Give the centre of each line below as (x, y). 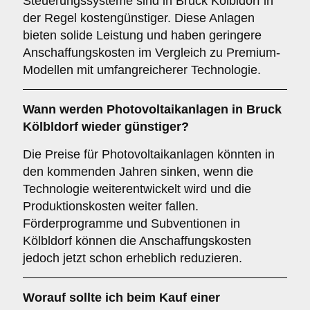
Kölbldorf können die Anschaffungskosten (137, 241)
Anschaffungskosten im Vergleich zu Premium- (152, 53)
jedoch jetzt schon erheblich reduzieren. (133, 258)
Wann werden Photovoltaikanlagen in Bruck (152, 109)
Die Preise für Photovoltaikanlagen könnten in (149, 154)
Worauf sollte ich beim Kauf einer (121, 298)
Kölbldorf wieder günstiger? (106, 127)
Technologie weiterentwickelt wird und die (137, 189)
